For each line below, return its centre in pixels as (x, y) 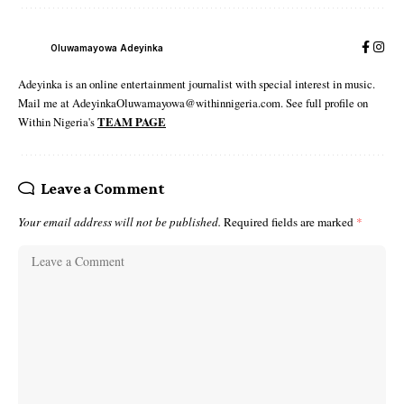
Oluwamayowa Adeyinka (107, 47)
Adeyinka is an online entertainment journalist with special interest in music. (197, 84)
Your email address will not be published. (119, 222)
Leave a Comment (102, 188)
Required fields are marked (290, 222)
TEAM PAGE (132, 122)
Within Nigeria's (58, 122)
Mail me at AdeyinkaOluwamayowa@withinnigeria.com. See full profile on (193, 103)
